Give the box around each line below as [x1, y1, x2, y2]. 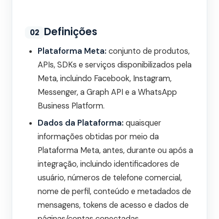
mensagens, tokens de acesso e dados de [38, 200, 189, 211]
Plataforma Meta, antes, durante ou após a [38, 145, 193, 156]
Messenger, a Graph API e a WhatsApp [38, 87, 177, 98]
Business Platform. [38, 101, 105, 111]
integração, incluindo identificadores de [38, 159, 179, 170]
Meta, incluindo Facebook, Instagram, [38, 73, 172, 84]
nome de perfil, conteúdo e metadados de [38, 186, 191, 197]
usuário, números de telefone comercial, [38, 173, 182, 183]
